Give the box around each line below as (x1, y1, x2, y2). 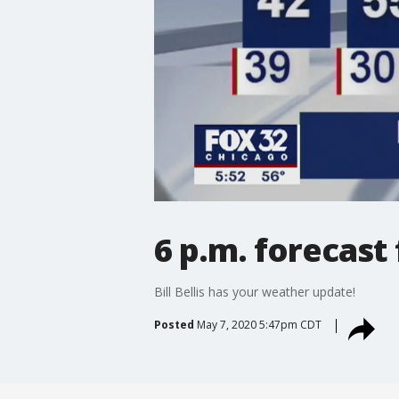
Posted (153, 316, 194, 332)
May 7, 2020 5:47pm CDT (196, 316, 322, 332)
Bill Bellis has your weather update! (153, 282, 355, 300)
